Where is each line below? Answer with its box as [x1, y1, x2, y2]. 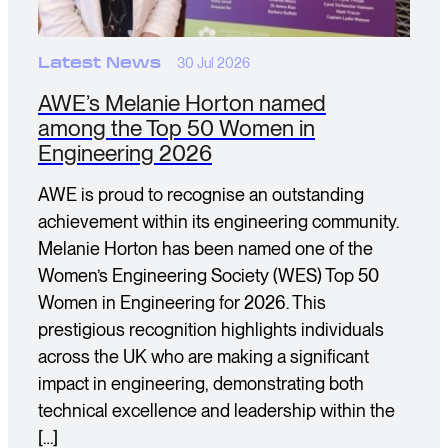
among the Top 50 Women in [38, 114, 315, 141]
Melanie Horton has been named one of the [38, 238, 373, 259]
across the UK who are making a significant [38, 346, 369, 367]
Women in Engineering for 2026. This [38, 292, 326, 313]
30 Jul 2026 [177, 55, 250, 71]
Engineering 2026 [38, 139, 212, 166]
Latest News [38, 55, 161, 72]
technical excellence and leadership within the [38, 400, 395, 421]
